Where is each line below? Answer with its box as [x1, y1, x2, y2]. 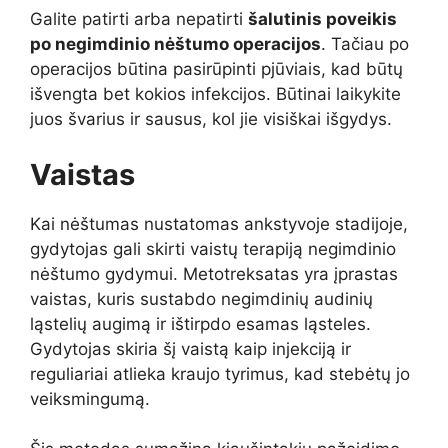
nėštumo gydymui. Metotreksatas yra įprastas [30, 263, 398, 284]
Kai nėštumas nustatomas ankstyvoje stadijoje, [30, 213, 408, 234]
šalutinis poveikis [248, 9, 397, 30]
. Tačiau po [321, 34, 409, 55]
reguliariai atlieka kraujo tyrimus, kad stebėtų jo [30, 363, 410, 384]
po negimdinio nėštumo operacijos [30, 34, 321, 55]
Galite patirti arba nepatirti [30, 9, 248, 30]
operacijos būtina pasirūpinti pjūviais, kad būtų [30, 59, 403, 80]
